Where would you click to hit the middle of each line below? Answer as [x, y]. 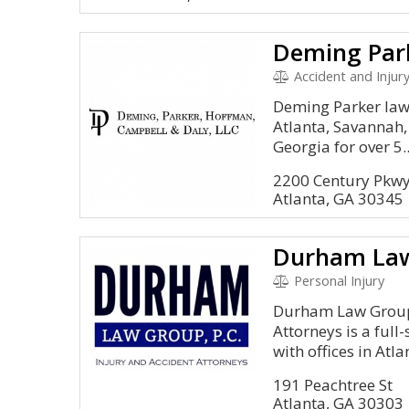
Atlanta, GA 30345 [339, 199]
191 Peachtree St [333, 385]
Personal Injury [337, 281]
